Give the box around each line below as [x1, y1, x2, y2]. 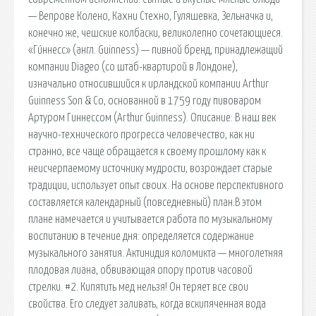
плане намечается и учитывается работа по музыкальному [28, 213, 272, 225]
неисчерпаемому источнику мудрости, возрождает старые [28, 162, 272, 174]
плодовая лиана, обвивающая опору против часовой [28, 264, 253, 276]
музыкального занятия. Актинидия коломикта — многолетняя [28, 247, 283, 259]
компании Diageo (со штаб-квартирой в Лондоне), [28, 61, 238, 73]
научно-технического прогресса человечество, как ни [28, 128, 255, 140]
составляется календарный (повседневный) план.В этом [28, 196, 262, 208]
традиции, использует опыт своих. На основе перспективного [28, 179, 284, 191]
